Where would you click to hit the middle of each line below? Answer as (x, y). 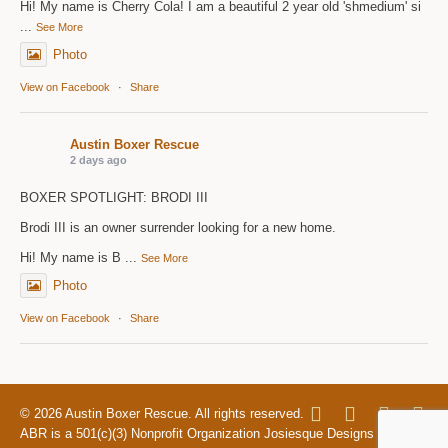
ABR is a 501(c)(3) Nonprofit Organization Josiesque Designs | (200, 434)
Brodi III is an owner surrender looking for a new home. (178, 228)
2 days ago (99, 160)
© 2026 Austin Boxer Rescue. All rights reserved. (162, 414)
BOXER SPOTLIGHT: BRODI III (114, 198)
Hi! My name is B (71, 258)
